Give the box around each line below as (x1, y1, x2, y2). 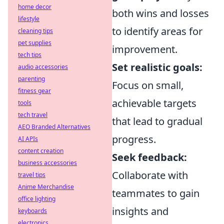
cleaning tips (18, 26, 53, 35)
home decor (18, 2, 51, 11)
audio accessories (18, 62, 68, 71)
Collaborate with (112, 168, 188, 182)
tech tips (18, 50, 41, 59)
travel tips (18, 170, 45, 179)
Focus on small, (112, 78, 183, 92)
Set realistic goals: (112, 60, 202, 74)
